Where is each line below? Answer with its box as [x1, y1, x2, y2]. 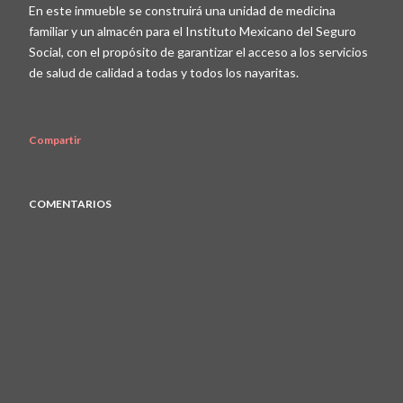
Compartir [29, 132, 81, 147]
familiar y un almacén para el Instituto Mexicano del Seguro [29, 22, 356, 39]
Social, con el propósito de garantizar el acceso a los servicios [29, 43, 368, 59]
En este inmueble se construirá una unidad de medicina [29, 2, 336, 18]
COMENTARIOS [29, 196, 112, 210]
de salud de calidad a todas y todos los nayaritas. [29, 64, 299, 80]
